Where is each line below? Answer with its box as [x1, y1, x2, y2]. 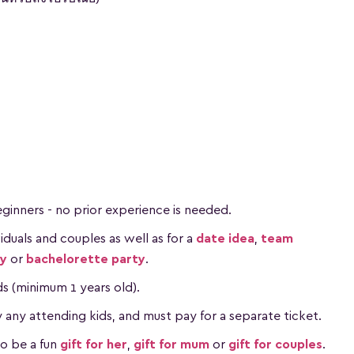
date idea [196, 232, 254, 245]
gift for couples [228, 338, 322, 351]
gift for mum [134, 338, 209, 351]
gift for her [60, 338, 127, 351]
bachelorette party [26, 253, 145, 265]
